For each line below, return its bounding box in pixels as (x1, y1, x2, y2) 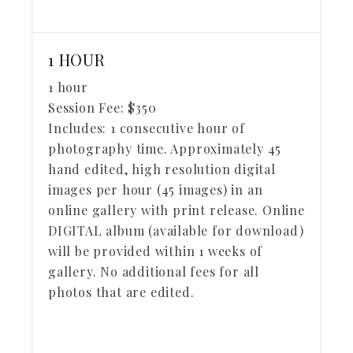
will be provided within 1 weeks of (48, 243, 263, 259)
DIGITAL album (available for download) (48, 222, 304, 239)
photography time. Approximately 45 (48, 140, 282, 157)
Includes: (48, 120, 111, 136)
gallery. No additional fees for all (48, 263, 260, 280)
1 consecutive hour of (110, 120, 245, 136)
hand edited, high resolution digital (48, 161, 276, 177)
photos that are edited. (48, 284, 203, 300)
